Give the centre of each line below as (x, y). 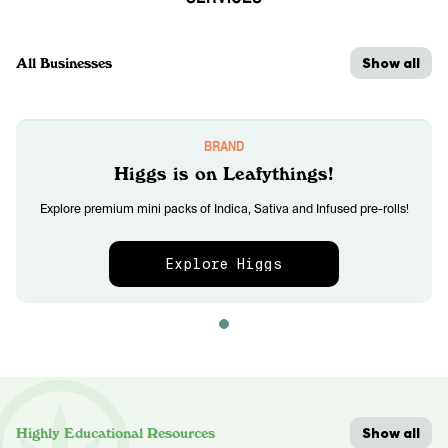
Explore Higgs (224, 264)
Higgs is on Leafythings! (224, 173)
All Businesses (64, 63)
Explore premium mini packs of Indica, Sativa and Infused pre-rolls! (224, 209)
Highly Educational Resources (115, 433)
